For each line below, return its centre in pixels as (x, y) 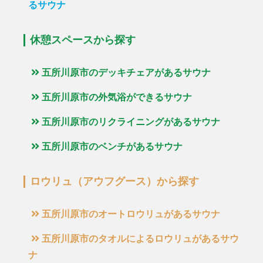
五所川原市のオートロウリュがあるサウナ (131, 214)
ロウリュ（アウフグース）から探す (115, 181)
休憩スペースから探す (83, 40)
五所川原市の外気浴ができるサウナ (117, 97)
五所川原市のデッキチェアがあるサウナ (126, 73)
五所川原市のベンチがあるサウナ (112, 147)
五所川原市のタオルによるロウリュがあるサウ (140, 239)
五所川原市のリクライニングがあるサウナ (131, 122)
